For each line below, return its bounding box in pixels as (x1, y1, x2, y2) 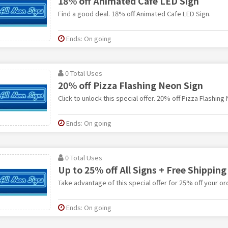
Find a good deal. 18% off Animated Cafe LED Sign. (58, 8, 211, 18)
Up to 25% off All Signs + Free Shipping (58, 163, 226, 176)
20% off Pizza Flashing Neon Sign (58, 78, 203, 92)
